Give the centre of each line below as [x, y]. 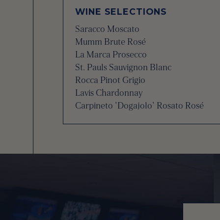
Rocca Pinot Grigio [110, 80]
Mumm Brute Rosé [111, 42]
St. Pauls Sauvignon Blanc [124, 67]
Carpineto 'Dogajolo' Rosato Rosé [140, 106]
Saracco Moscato [108, 29]
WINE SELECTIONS [121, 12]
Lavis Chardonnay [109, 93]
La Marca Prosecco [111, 55]
